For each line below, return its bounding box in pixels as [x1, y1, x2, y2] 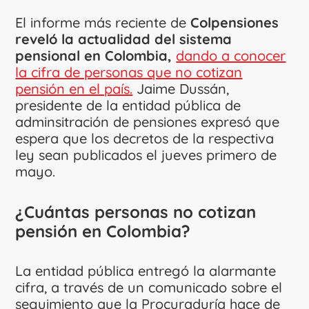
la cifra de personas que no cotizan [15, 63, 243, 81]
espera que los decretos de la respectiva [15, 129, 275, 147]
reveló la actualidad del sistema [15, 30, 232, 48]
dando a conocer [176, 46, 286, 64]
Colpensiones [190, 13, 279, 31]
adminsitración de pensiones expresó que [15, 112, 280, 130]
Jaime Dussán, [132, 79, 230, 97]
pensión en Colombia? [15, 220, 191, 241]
